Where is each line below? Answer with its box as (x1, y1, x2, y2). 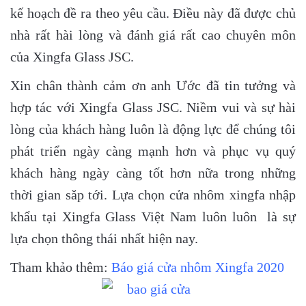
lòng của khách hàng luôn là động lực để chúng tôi (10, 122, 296, 137)
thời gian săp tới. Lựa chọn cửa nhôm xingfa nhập (10, 187, 296, 203)
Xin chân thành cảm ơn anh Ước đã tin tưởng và (10, 78, 296, 94)
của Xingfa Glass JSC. (10, 49, 134, 65)
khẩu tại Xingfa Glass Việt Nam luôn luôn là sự (10, 209, 296, 225)
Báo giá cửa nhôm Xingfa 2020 (111, 260, 284, 275)
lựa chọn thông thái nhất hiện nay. (10, 231, 198, 247)
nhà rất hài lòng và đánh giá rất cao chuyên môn (10, 27, 296, 43)
